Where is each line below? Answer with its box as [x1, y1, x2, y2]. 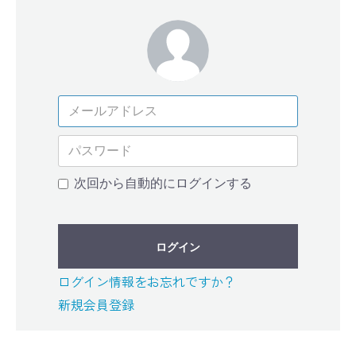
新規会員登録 [58, 295, 135, 314]
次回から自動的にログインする [74, 176, 253, 191]
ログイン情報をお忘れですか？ [58, 272, 237, 291]
